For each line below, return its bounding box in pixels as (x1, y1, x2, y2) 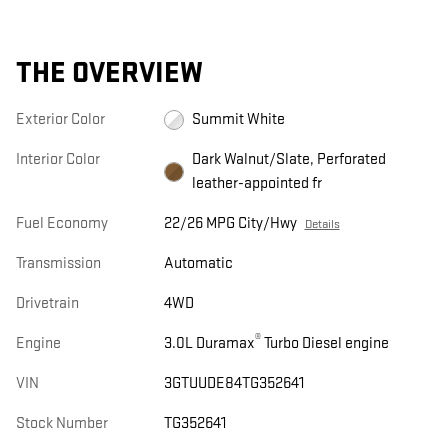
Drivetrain (16, 294, 79, 314)
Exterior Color (16, 110, 105, 130)
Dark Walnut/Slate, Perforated (191, 150, 386, 170)
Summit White (191, 110, 285, 130)
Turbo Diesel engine (260, 334, 389, 354)
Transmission (16, 254, 101, 274)
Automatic (163, 254, 233, 274)
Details (304, 216, 340, 233)
